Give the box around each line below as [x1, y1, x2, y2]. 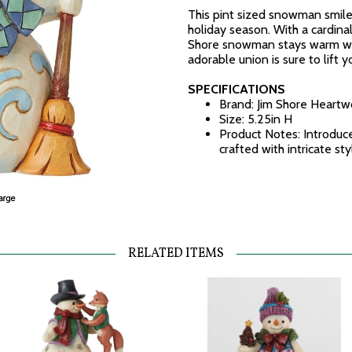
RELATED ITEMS [128, 245, 224, 262]
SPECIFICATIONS [188, 82, 285, 97]
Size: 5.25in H [219, 112, 292, 126]
